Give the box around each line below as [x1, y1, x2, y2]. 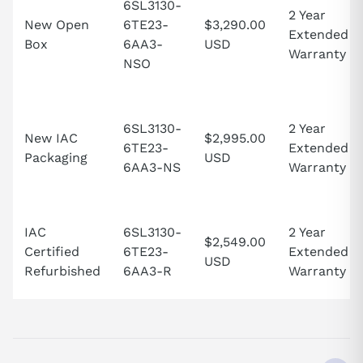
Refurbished [24, 263, 100, 280]
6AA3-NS [123, 160, 181, 176]
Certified [24, 244, 79, 260]
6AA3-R [123, 263, 172, 280]
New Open [24, 17, 89, 33]
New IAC [24, 130, 78, 147]
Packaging [24, 150, 88, 166]
